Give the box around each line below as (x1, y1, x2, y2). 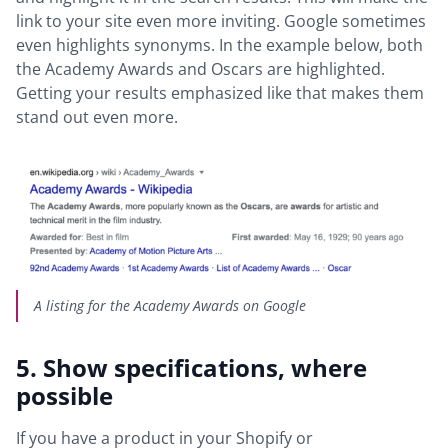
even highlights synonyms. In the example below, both (16, 34, 423, 57)
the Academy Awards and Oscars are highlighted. (16, 58, 385, 81)
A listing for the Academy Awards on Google (34, 295, 306, 315)
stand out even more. (16, 106, 178, 129)
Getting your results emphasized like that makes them (16, 82, 424, 105)
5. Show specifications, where (16, 350, 367, 384)
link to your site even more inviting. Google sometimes (16, 10, 426, 33)
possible (16, 378, 119, 412)
